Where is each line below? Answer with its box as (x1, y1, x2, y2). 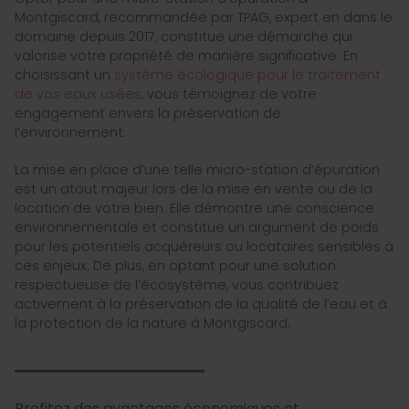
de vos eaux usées (15, 85, 142, 104)
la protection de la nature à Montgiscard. (15, 314, 290, 333)
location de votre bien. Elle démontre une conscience (15, 199, 374, 218)
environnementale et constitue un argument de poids (15, 218, 379, 237)
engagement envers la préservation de (15, 104, 281, 123)
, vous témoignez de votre (142, 85, 317, 104)
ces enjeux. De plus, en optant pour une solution (15, 257, 336, 276)
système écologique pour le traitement (114, 66, 381, 85)
